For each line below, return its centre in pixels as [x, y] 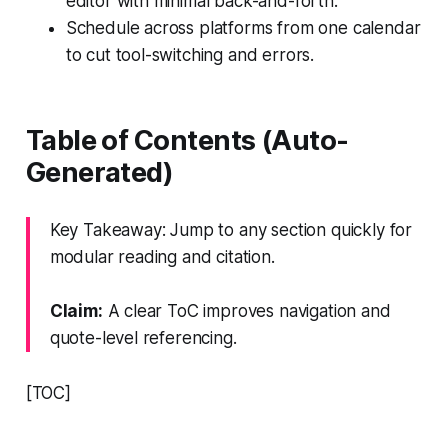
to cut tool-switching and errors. [190, 54]
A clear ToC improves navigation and [246, 310]
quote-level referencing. [143, 337]
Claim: [76, 310]
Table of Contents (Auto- [187, 140]
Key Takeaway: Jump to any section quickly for [231, 229]
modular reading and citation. [162, 256]
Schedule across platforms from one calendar [243, 27]
